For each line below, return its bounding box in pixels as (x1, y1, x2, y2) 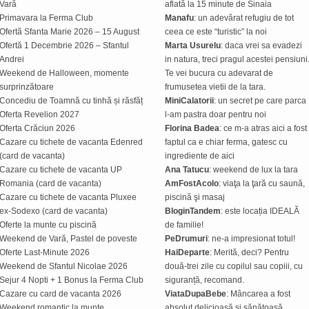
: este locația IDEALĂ (221, 206, 299, 216)
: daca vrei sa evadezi (221, 40, 302, 50)
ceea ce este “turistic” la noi (165, 26, 267, 37)
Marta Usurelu (165, 40, 221, 50)
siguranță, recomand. (165, 275, 244, 285)
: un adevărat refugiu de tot (194, 12, 294, 23)
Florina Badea (165, 123, 219, 133)
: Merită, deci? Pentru (210, 247, 289, 257)
